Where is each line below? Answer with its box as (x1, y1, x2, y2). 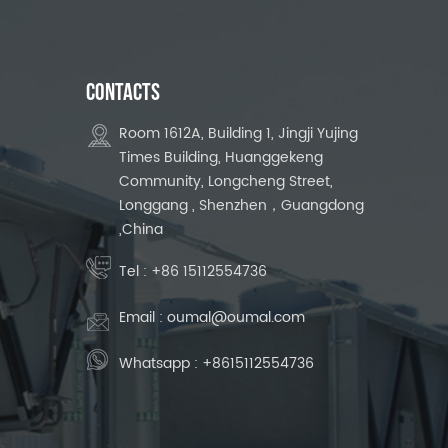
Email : (118, 306, 167, 330)
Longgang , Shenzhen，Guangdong (118, 194, 364, 218)
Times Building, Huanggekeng (118, 146, 323, 170)
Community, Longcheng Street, (118, 170, 333, 194)
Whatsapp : (118, 352, 202, 376)
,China (118, 218, 163, 242)
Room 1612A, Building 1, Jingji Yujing (118, 122, 358, 146)
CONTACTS (85, 78, 160, 108)
